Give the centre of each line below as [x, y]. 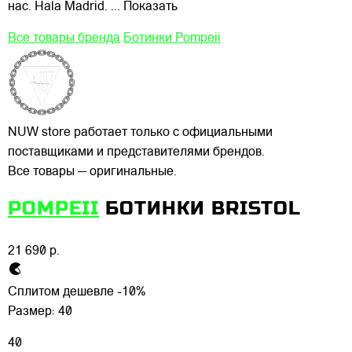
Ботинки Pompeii [172, 39]
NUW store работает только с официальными [140, 133]
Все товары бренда [64, 39]
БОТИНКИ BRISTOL [203, 209]
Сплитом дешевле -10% [77, 293]
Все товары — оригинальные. [92, 172]
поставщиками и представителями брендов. [136, 153]
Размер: [33, 312]
